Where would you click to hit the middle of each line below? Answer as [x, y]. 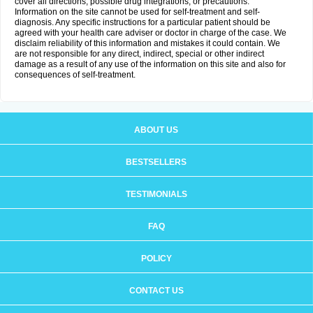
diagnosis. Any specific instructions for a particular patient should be [143, 22]
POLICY [156, 259]
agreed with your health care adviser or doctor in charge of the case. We [151, 33]
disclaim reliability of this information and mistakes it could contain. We [147, 43]
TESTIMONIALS [156, 194]
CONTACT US [156, 291]
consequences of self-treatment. [75, 75]
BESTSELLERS [156, 162]
